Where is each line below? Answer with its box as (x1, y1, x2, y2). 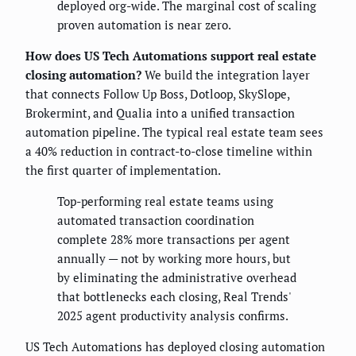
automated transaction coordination (57, 212, 254, 229)
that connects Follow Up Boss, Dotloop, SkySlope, (25, 86, 289, 103)
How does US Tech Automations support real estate (25, 48, 316, 64)
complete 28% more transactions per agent (57, 231, 290, 248)
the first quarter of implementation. (25, 162, 221, 179)
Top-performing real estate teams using (57, 193, 273, 210)
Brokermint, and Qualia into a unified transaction (25, 105, 295, 122)
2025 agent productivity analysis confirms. (57, 308, 288, 324)
